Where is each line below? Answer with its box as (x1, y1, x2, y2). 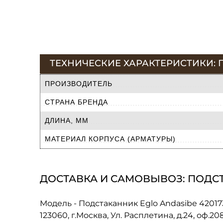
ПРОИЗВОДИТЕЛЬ (45, 79, 112, 88)
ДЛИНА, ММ (45, 116, 89, 124)
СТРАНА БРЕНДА (45, 98, 108, 106)
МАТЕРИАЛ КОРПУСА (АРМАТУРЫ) (45, 134, 176, 143)
